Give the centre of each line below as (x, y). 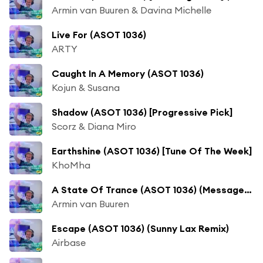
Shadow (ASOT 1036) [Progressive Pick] (142, 112)
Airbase (69, 242)
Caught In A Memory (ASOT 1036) (128, 73)
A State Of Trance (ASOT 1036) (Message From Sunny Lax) (248, 189)
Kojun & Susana (86, 87)
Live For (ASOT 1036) (99, 34)
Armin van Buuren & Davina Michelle (131, 10)
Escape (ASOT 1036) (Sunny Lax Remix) (140, 228)
